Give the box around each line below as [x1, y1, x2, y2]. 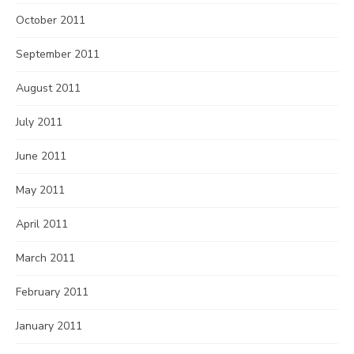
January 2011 [16, 318, 82, 333]
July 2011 [16, 115, 62, 130]
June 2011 [16, 149, 66, 164]
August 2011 [16, 81, 81, 96]
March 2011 [16, 250, 75, 265]
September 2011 [16, 47, 100, 62]
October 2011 [16, 13, 85, 28]
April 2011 [16, 217, 68, 232]
